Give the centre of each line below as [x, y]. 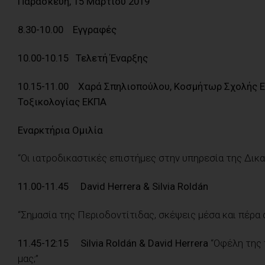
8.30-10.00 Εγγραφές [67, 30]
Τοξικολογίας [49, 101]
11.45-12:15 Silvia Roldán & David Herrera [114, 243]
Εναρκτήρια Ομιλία [60, 130]
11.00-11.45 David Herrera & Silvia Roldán [113, 187]
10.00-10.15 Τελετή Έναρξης [83, 58]
